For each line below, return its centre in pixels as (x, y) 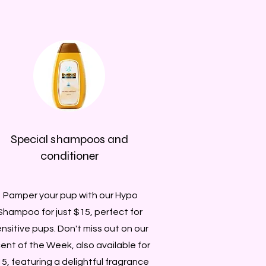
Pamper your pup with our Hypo (69, 195)
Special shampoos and (69, 139)
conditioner (69, 156)
